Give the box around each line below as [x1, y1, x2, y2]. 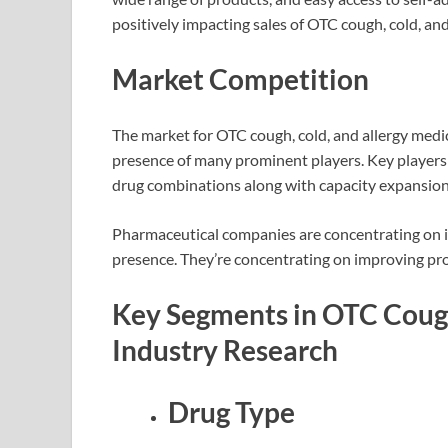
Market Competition [112, 61, 369, 96]
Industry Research [112, 333, 338, 368]
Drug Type [168, 394, 295, 429]
